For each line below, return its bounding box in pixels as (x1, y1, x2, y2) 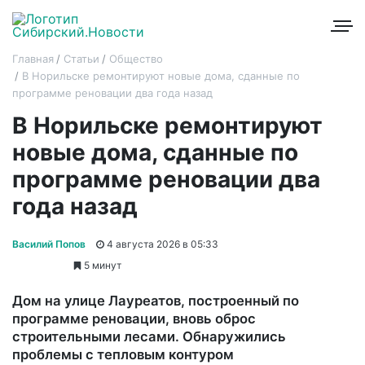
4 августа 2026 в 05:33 (104, 237, 218, 250)
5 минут (81, 258, 121, 271)
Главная (12, 52, 54, 65)
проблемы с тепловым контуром (12, 345, 234, 363)
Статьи (64, 52, 99, 65)
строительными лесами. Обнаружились (12, 328, 286, 345)
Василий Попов (12, 237, 86, 250)
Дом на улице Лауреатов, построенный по (12, 292, 299, 309)
